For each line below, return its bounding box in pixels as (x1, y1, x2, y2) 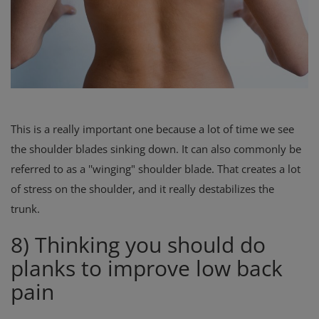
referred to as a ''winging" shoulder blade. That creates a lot (11, 161, 300, 176)
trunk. (11, 201, 43, 216)
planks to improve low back (11, 253, 283, 283)
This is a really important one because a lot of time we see (11, 121, 294, 136)
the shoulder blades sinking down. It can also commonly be (11, 141, 301, 156)
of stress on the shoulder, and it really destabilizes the (11, 181, 274, 196)
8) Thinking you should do (11, 229, 266, 259)
